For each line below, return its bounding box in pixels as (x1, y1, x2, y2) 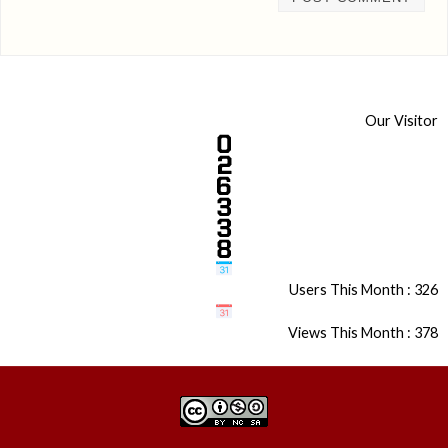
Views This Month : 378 (288, 323, 438, 341)
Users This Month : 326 (289, 280, 438, 298)
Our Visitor (365, 111, 438, 129)
